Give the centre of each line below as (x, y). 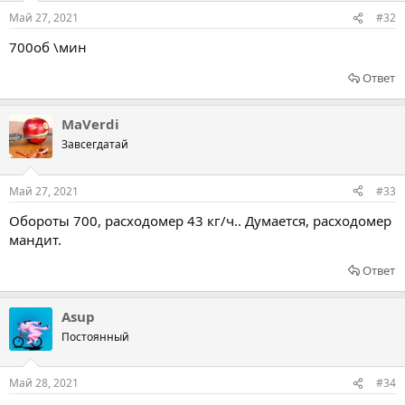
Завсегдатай (95, 144)
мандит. (35, 239)
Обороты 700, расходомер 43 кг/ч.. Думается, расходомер (200, 220)
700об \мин (48, 47)
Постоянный (95, 336)
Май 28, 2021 (44, 383)
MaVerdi (90, 124)
